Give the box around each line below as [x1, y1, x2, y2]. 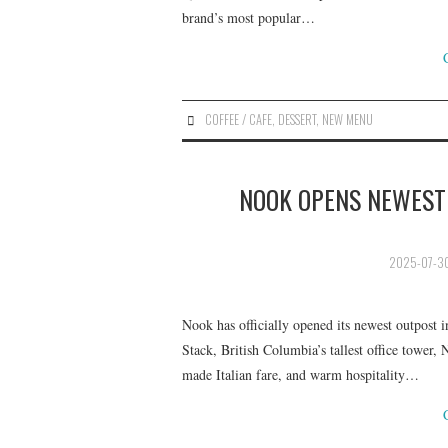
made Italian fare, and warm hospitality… [182, 364, 419, 384]
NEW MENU [322, 110, 374, 129]
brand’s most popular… [182, 8, 315, 27]
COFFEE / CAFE [205, 110, 273, 129]
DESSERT [278, 110, 317, 129]
